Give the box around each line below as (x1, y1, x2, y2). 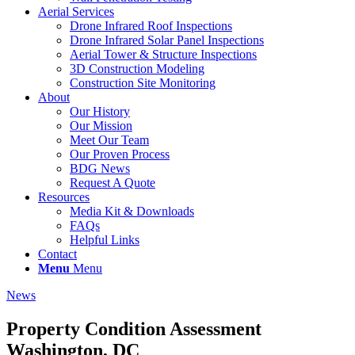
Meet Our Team (70, 133, 149, 147)
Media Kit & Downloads (70, 204, 194, 218)
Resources (38, 190, 90, 204)
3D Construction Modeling (70, 62, 204, 75)
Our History (70, 105, 130, 118)
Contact (38, 247, 77, 261)
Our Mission (70, 119, 132, 132)
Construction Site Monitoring (70, 76, 216, 90)
